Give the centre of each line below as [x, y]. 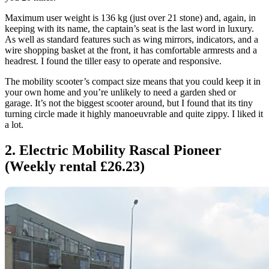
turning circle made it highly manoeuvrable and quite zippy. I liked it [134, 113]
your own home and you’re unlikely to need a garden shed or [120, 92]
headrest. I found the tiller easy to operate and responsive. [113, 61]
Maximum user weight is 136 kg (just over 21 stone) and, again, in [130, 17]
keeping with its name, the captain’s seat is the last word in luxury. [129, 28]
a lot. [14, 124]
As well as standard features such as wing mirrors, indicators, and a [131, 39]
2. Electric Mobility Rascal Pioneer [113, 150]
